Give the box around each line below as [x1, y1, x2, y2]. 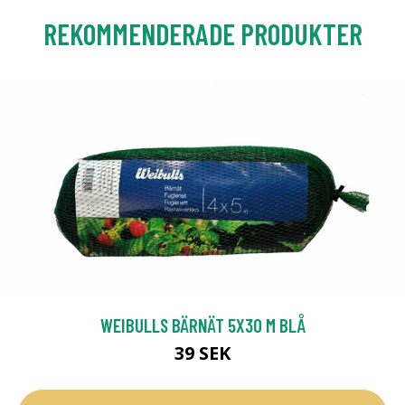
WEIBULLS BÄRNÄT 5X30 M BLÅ [99, 314, 306, 337]
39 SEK [174, 341, 231, 366]
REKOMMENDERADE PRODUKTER [42, 15, 363, 51]
